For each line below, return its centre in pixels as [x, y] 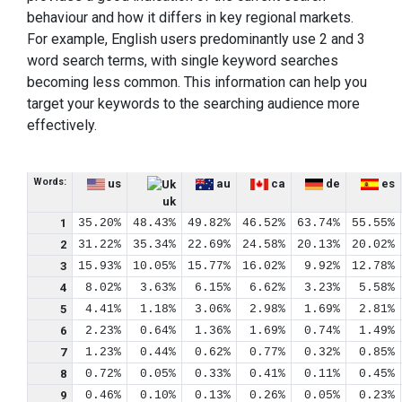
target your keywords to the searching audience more [193, 104]
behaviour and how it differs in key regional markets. [190, 17]
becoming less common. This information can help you [197, 82]
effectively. [62, 125]
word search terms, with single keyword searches [183, 61]
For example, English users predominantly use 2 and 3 [196, 39]
